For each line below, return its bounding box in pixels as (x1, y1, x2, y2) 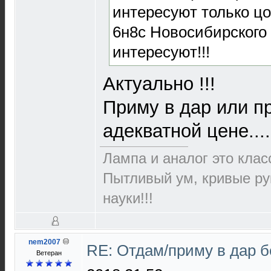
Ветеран (36, 249, 62, 256)
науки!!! (103, 189, 153, 206)
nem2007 (28, 238, 60, 246)
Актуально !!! (103, 73, 215, 94)
